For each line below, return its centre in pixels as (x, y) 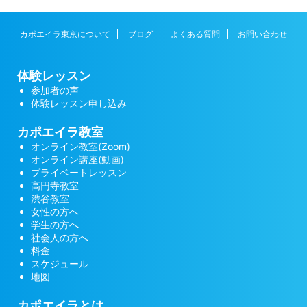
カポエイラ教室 (60, 132)
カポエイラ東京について (65, 34)
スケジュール (60, 264)
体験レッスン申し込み (79, 103)
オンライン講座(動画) (77, 160)
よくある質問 (195, 34)
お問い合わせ (262, 34)
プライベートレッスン (79, 173)
